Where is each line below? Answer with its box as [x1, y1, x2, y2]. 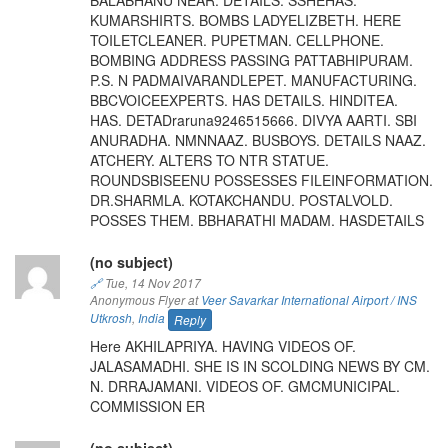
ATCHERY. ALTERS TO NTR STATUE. [89, 149, 329, 170]
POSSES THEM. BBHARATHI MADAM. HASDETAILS [89, 209, 424, 230]
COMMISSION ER [89, 395, 205, 416]
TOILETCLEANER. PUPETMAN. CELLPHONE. [89, 29, 384, 50]
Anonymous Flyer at [89, 291, 201, 308]
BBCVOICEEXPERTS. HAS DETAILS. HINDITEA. [89, 89, 398, 110]
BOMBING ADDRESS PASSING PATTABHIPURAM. [89, 49, 413, 70]
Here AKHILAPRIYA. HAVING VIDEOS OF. [89, 335, 356, 356]
